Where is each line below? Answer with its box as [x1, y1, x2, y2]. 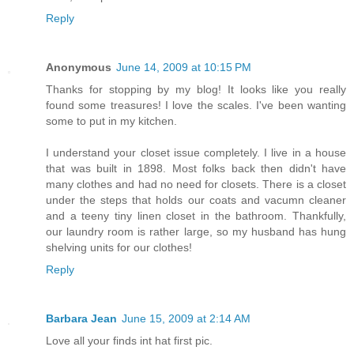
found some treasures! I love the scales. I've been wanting [46, 98, 346, 111]
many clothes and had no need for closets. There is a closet [46, 177, 346, 190]
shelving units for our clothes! [46, 240, 192, 254]
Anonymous [46, 60, 111, 73]
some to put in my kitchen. [46, 114, 177, 127]
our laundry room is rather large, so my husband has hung [46, 224, 346, 238]
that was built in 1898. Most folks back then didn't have [46, 161, 346, 175]
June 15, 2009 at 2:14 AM [122, 311, 250, 325]
